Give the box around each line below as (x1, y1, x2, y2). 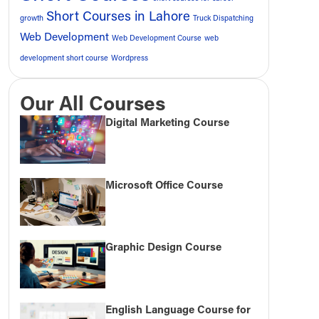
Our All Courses (19, 90, 165, 116)
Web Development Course (111, 33, 202, 43)
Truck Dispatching (192, 13, 253, 23)
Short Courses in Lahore (46, 7, 190, 25)
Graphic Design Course (105, 239, 221, 254)
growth (19, 13, 43, 23)
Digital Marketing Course (105, 115, 229, 130)
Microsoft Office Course (105, 177, 223, 192)
